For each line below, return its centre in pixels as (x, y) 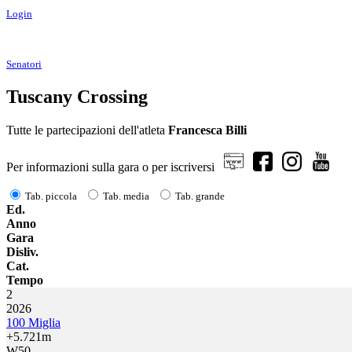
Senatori (24, 64)
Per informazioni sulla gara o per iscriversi (115, 167)
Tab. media (126, 196)
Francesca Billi (207, 130)
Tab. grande (200, 196)
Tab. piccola (51, 196)
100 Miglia (33, 322)
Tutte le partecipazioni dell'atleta (87, 130)
